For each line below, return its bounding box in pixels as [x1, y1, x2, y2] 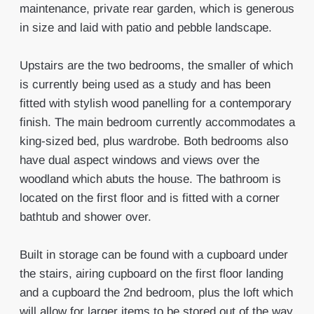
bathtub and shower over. [19, 210, 151, 224]
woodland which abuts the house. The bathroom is [19, 172, 281, 186]
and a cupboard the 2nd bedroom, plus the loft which [19, 286, 293, 299]
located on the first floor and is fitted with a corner [19, 191, 280, 205]
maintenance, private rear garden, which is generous [19, 2, 294, 15]
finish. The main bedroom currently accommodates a [19, 116, 295, 129]
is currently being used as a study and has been [19, 78, 271, 91]
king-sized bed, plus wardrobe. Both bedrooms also [19, 135, 288, 148]
